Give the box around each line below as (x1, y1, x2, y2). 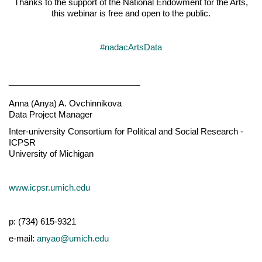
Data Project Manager (9, 109, 95, 119)
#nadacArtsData (100, 42, 162, 52)
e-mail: (9, 233, 37, 243)
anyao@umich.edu (37, 233, 109, 243)
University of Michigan (9, 149, 94, 158)
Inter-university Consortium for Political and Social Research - (9, 126, 243, 136)
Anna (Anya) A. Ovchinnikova (9, 98, 124, 108)
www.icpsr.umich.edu (9, 182, 90, 192)
